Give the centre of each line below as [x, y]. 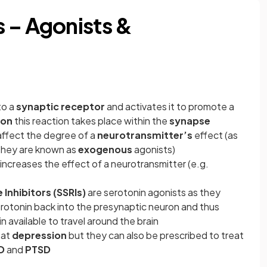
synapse [190, 121]
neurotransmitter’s [145, 135]
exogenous [105, 149]
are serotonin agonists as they [153, 192]
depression [39, 235]
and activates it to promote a [170, 106]
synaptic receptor [60, 106]
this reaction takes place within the [91, 121]
